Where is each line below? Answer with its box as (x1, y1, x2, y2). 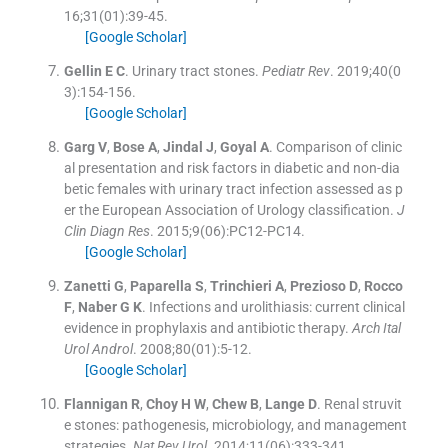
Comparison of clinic (275, 138, 402, 155)
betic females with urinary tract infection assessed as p (63, 180, 403, 197)
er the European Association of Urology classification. (63, 201, 394, 218)
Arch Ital (351, 319, 401, 336)
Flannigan (63, 395, 128, 412)
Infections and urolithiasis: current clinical (148, 298, 405, 315)
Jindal (162, 138, 203, 155)
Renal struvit (323, 395, 402, 412)
